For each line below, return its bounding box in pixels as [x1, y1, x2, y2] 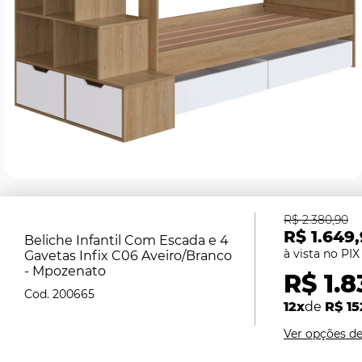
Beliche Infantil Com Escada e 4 [24, 233, 229, 248]
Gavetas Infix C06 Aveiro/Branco [24, 248, 232, 263]
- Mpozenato [24, 263, 106, 279]
